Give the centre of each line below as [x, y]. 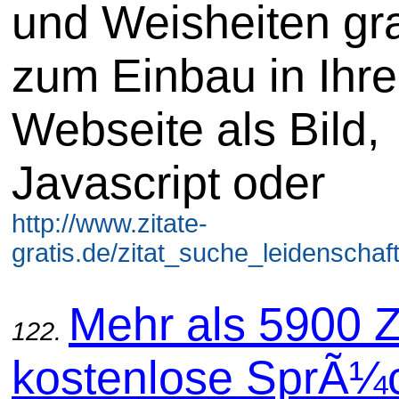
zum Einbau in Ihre [204, 75]
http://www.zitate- [110, 223]
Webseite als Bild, [195, 129]
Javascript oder [168, 182]
